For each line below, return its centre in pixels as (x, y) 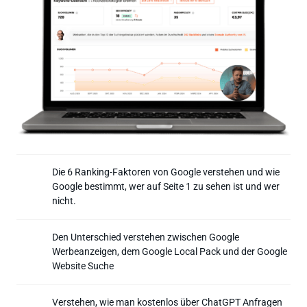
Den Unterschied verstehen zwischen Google (146, 237)
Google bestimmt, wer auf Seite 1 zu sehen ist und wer (166, 186)
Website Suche (83, 266)
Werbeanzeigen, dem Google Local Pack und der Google (170, 251)
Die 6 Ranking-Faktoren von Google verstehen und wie (166, 172)
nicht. (65, 200)
